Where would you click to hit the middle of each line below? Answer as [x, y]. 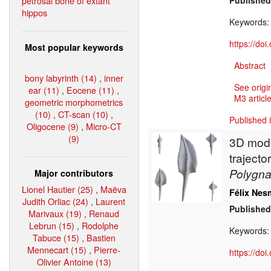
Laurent [111, 201]
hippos [34, 12]
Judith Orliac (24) [56, 201]
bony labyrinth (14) [61, 77]
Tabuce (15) [56, 237]
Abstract [250, 66]
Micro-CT [104, 126]
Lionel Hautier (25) [57, 189]
